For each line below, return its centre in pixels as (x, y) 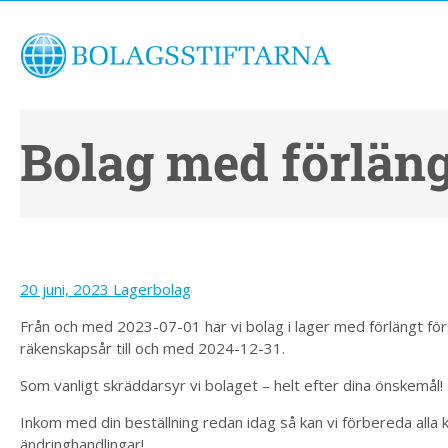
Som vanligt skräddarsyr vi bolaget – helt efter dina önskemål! (231, 385)
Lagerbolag (152, 289)
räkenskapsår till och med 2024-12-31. (152, 348)
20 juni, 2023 (66, 289)
